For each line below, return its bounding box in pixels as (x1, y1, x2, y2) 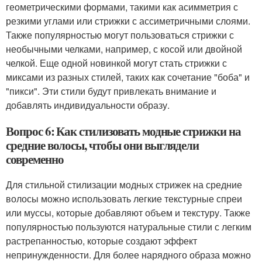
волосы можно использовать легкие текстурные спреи (6, 192, 242, 205)
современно (6, 150, 64, 168)
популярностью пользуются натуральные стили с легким (6, 220, 251, 233)
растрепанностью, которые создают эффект (6, 234, 197, 247)
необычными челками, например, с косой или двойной (6, 42, 242, 56)
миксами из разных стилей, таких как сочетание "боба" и (6, 70, 250, 84)
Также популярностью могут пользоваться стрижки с (6, 28, 234, 42)
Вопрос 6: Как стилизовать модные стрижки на (6, 122, 241, 140)
